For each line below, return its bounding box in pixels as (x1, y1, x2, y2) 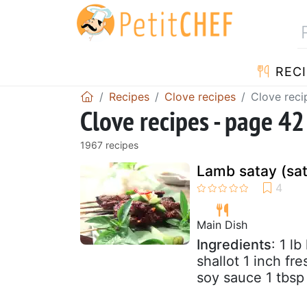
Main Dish (197, 217, 247, 232)
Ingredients (197, 236, 271, 253)
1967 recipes (80, 138, 138, 151)
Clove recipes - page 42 (80, 102, 304, 138)
